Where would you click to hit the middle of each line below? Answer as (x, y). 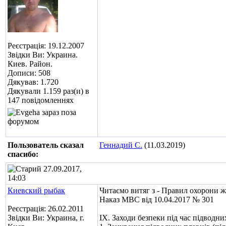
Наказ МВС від (127, 200)
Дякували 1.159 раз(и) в (48, 91)
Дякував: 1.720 (33, 82)
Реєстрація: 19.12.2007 (46, 46)
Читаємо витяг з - (130, 190)
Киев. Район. (30, 64)
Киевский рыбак (36, 190)
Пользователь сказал (46, 145)
